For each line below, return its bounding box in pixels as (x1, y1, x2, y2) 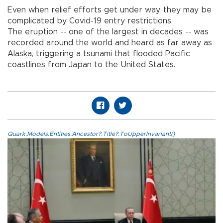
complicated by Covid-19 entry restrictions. (7, 16, 173, 25)
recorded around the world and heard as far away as (7, 38, 212, 47)
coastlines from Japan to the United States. (7, 60, 175, 69)
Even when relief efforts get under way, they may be (7, 5, 212, 14)
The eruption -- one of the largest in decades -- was (7, 27, 209, 36)
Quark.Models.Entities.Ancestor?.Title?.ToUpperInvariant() (7, 130, 175, 137)
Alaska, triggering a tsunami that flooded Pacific (7, 49, 190, 58)
